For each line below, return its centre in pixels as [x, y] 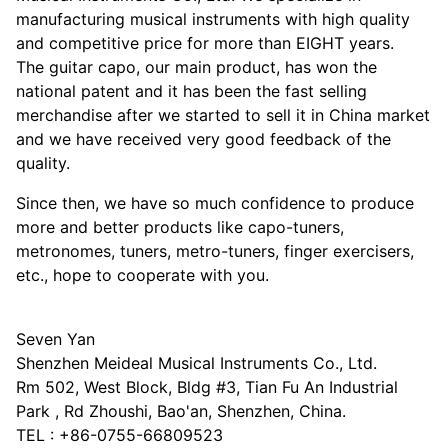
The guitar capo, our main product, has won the [196, 67]
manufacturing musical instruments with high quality [213, 19]
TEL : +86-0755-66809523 [119, 435]
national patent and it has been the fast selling [191, 91]
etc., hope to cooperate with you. [142, 275]
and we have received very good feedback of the [203, 139]
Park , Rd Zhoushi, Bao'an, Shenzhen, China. [181, 411]
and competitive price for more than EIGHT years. [205, 43]
